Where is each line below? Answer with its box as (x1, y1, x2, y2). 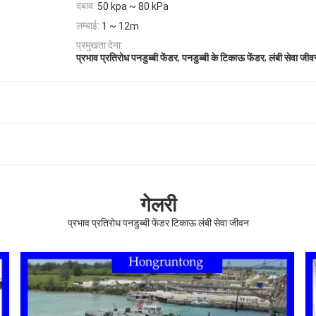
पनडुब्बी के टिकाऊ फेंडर (182, 52, 265, 64)
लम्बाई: (76, 20, 99, 32)
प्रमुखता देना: (76, 39, 123, 51)
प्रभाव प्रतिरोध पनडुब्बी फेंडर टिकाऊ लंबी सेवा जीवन (67, 217, 249, 229)
